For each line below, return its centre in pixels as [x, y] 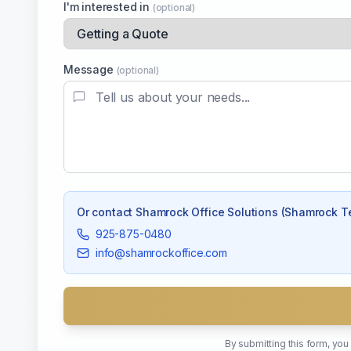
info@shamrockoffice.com [161, 253]
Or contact [107, 212]
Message [90, 69]
